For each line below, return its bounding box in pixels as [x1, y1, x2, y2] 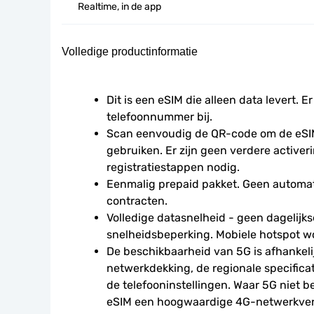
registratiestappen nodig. [107, 161, 240, 174]
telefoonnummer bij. [107, 110, 212, 123]
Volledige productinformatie [62, 46, 198, 57]
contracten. [107, 194, 168, 207]
